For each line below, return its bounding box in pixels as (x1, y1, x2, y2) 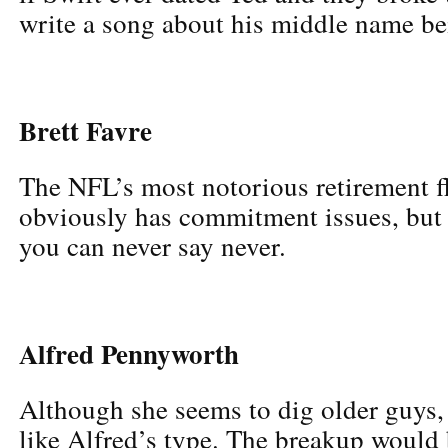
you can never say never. (19, 227, 286, 264)
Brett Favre (19, 110, 152, 150)
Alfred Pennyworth (19, 333, 239, 373)
